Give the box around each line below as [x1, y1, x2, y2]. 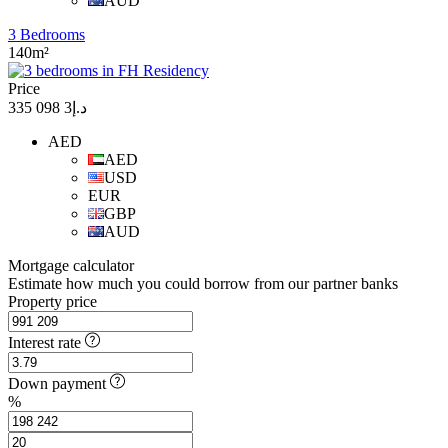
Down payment [8, 374, 110, 392]
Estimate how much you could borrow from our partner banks [8, 274, 398, 292]
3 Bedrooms [8, 25, 85, 43]
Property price [8, 292, 97, 310]
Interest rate [8, 333, 81, 351]
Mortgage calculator [8, 256, 134, 274]
